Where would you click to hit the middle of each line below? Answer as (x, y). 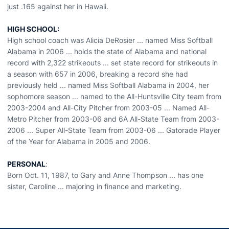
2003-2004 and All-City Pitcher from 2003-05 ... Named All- (108, 108)
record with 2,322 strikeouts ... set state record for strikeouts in (112, 63)
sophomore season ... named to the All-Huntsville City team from (114, 96)
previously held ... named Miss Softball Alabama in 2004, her (108, 85)
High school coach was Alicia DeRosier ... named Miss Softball (110, 40)
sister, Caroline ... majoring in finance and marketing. (94, 186)
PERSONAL (26, 164)
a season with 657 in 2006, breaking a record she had (98, 74)
